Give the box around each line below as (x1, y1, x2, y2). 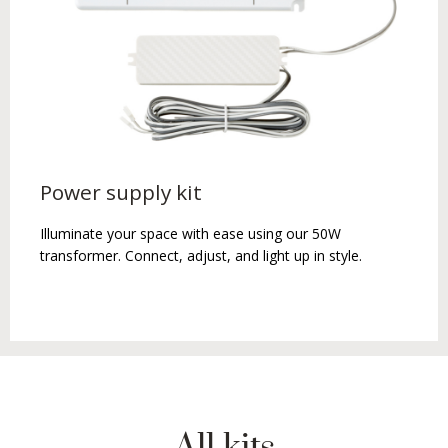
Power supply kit (40, 177, 202, 206)
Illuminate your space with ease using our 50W (40, 223, 341, 243)
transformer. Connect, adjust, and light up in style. (40, 245, 362, 265)
